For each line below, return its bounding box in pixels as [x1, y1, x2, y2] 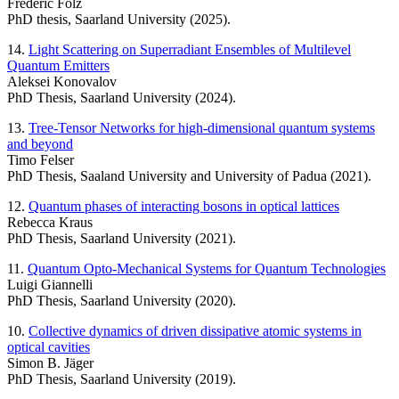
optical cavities [7, 338, 90, 354]
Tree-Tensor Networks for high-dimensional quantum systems [28, 119, 375, 135]
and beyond [7, 135, 73, 151]
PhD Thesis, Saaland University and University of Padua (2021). [7, 167, 371, 183]
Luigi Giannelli [7, 276, 93, 292]
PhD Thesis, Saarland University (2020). [7, 292, 236, 308]
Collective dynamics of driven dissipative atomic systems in [28, 322, 362, 338]
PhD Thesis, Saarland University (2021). [7, 230, 236, 246]
